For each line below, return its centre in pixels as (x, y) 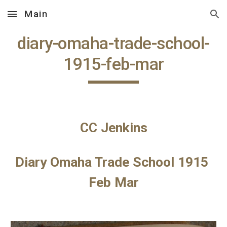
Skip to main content (44, 19)
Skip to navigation (187, 19)
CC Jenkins (113, 128)
